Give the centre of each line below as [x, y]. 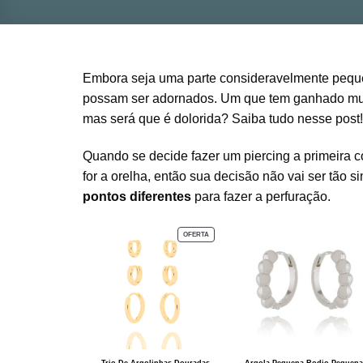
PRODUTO [225, 233]
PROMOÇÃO [228, 254]
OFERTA [196, 234]
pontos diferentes [137, 196]
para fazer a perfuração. [261, 196]
